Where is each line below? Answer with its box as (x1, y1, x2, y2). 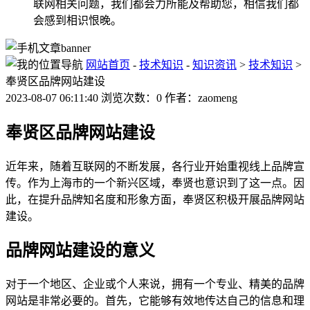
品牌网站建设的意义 (6, 241, 155, 260)
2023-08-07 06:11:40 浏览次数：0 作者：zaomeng (6, 91, 237, 104)
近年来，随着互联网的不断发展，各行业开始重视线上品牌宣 (6, 160, 304, 172)
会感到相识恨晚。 (33, 14, 122, 26)
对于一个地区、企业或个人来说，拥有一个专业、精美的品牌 (6, 278, 304, 291)
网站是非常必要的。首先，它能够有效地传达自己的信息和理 (6, 295, 304, 307)
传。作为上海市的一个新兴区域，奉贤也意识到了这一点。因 (6, 176, 304, 189)
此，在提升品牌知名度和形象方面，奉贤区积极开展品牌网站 (6, 193, 304, 206)
